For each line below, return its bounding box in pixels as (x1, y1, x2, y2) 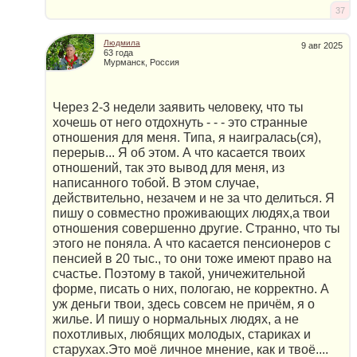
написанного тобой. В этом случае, (53, 175, 259, 190)
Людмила (104, 38, 140, 48)
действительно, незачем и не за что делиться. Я (53, 190, 335, 205)
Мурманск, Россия (104, 57, 179, 68)
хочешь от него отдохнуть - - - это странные (53, 115, 308, 129)
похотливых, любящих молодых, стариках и (53, 327, 311, 341)
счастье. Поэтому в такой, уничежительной (53, 266, 305, 280)
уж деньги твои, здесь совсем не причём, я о (53, 296, 315, 311)
